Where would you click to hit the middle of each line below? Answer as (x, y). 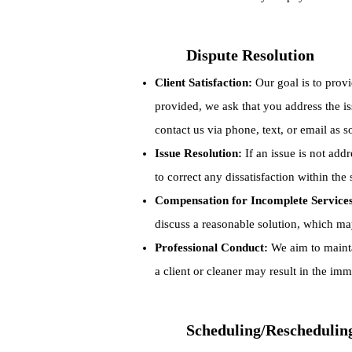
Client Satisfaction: (203, 82)
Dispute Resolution (250, 55)
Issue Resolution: (198, 153)
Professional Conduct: (211, 247)
